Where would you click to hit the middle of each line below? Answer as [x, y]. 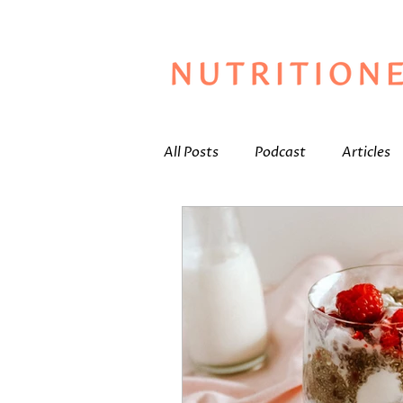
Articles [366, 152]
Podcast [280, 152]
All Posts [191, 152]
